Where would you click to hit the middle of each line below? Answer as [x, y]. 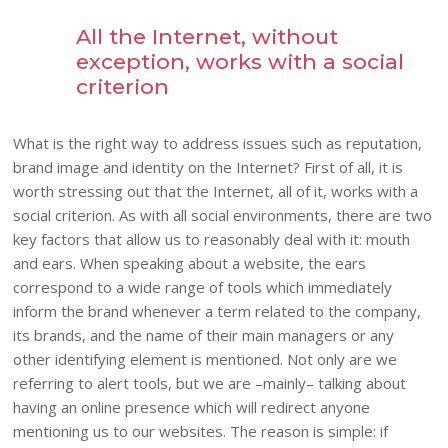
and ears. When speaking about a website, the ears [189, 262]
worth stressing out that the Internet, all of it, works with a [215, 190]
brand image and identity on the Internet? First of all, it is [208, 166]
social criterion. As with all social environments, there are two [222, 214]
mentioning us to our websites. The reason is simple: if [200, 430]
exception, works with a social [240, 62]
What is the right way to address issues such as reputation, [217, 142]
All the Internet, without [207, 37]
